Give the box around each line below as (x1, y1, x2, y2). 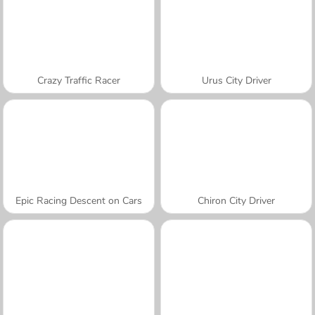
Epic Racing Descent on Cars (15, 193, 142, 207)
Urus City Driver (201, 73, 271, 87)
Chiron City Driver (198, 193, 275, 207)
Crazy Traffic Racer (37, 73, 120, 87)
